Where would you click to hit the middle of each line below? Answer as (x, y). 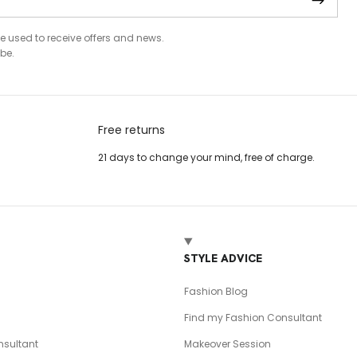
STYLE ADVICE (223, 258)
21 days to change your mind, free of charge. (206, 157)
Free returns (131, 129)
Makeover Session (227, 343)
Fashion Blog (216, 291)
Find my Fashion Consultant (253, 317)
